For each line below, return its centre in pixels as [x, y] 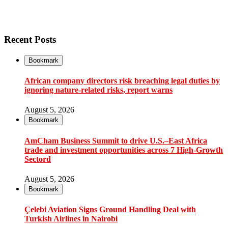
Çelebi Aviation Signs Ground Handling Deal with [110, 210]
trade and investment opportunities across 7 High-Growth [124, 150]
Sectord [38, 159]
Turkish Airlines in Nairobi [71, 219]
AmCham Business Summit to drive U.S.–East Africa [116, 140]
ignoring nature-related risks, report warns [98, 90]
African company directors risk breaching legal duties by [122, 81]
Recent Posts [30, 40]
